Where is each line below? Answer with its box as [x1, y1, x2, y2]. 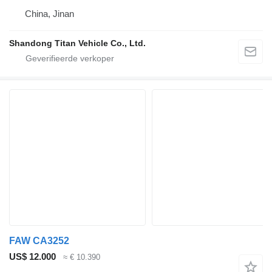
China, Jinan [25, 8, 74, 19]
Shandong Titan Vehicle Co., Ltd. [9, 38, 146, 49]
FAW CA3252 [9, 236, 69, 246]
